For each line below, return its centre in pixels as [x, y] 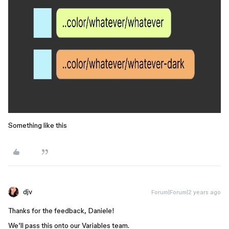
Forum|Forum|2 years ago [186, 192]
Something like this [38, 125]
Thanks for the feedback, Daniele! [61, 211]
